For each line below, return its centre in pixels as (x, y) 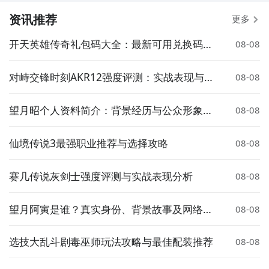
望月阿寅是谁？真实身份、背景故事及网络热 (111, 209)
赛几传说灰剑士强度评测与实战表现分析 (101, 176)
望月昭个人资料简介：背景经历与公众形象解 (111, 110)
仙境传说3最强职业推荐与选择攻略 (88, 143)
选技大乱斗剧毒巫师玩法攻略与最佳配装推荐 (111, 242)
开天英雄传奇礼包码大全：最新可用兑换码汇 (111, 44)
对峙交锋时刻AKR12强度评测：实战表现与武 (111, 77)
